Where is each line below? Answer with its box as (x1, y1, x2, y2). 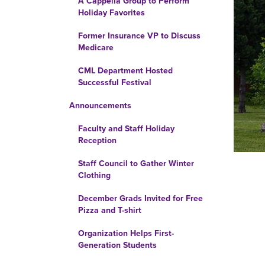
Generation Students (78, 240, 157, 250)
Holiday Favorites (78, 8, 145, 18)
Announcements (69, 101, 131, 111)
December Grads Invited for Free (78, 193, 203, 203)
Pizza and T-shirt (78, 205, 141, 215)
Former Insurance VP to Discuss (78, 31, 201, 41)
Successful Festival (78, 77, 151, 88)
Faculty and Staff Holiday (78, 124, 174, 134)
